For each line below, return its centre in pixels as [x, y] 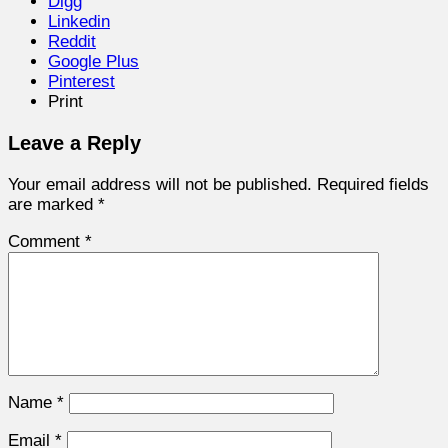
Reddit [72, 41]
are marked [53, 204]
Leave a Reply [74, 142]
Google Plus [93, 61]
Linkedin [79, 21]
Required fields [373, 184]
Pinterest [81, 81]
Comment [46, 241]
